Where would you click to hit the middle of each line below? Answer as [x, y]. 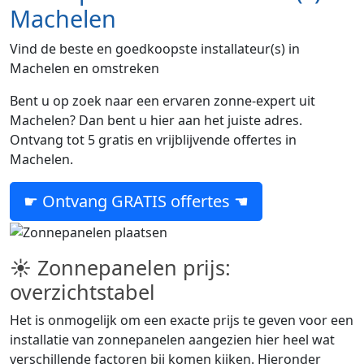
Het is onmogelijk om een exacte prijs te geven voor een [182, 320]
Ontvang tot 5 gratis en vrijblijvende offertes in [153, 140]
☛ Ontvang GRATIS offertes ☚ [136, 201]
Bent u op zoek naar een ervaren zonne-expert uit [162, 101]
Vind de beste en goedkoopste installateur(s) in [155, 49]
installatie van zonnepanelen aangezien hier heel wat [172, 339]
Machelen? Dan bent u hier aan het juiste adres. [156, 120]
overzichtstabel [82, 291]
